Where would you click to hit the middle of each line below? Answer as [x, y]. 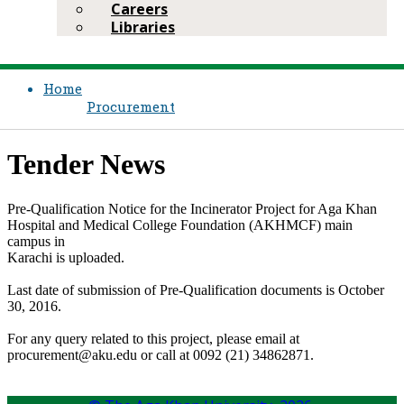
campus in [36, 241]
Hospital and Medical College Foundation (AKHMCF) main [180, 225]
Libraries [143, 27]
